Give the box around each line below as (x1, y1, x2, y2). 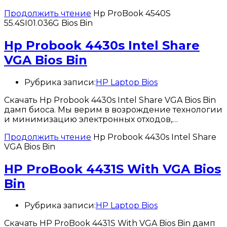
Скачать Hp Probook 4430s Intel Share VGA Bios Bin (4, 95, 216, 105)
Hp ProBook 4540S (93, 8, 171, 18)
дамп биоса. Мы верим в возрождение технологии (4, 104, 222, 115)
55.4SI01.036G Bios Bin (4, 18, 93, 28)
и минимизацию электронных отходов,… (4, 114, 178, 124)
